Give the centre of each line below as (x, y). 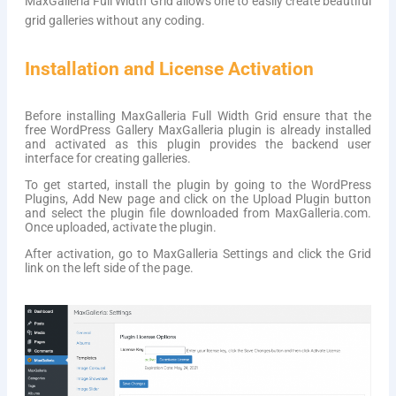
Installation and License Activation (169, 69)
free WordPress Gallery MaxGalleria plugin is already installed (198, 130)
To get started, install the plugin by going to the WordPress (198, 185)
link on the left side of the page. (109, 268)
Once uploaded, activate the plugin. (121, 227)
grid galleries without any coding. (115, 20)
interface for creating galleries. (108, 158)
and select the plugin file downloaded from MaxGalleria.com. (198, 213)
